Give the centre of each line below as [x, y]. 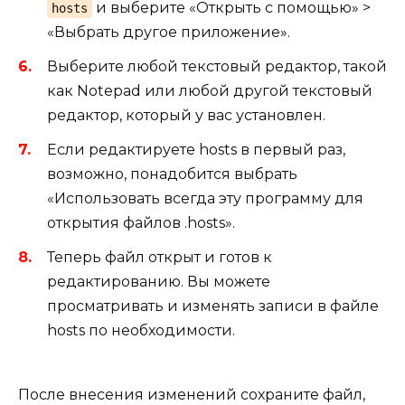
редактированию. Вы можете [159, 282]
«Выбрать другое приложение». [169, 32]
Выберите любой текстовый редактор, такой [217, 67]
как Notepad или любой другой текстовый [210, 91]
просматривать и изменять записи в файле [213, 306]
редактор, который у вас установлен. [186, 116]
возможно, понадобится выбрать [172, 174]
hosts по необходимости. [141, 331]
